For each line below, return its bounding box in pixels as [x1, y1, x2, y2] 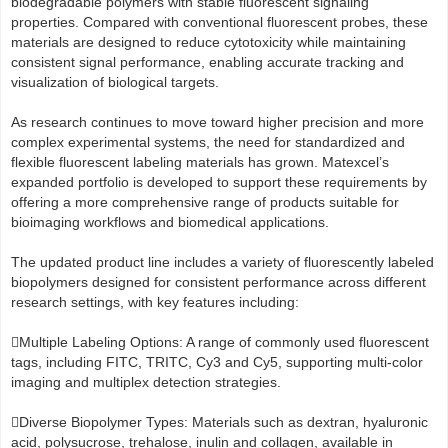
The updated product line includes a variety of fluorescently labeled [11, 254, 434, 271]
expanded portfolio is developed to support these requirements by [11, 174, 427, 191]
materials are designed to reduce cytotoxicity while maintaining [11, 34, 406, 51]
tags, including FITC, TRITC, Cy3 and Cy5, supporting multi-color [11, 354, 423, 371]
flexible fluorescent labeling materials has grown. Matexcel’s [11, 154, 389, 171]
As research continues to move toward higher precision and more [11, 114, 424, 131]
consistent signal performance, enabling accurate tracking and [11, 54, 404, 71]
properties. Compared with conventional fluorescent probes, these [11, 14, 428, 31]
